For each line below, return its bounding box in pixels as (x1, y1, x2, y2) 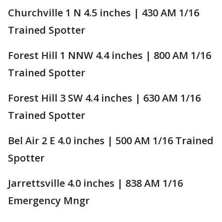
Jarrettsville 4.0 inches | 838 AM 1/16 (8, 176, 183, 190)
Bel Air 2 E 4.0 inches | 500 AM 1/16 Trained (8, 133, 214, 147)
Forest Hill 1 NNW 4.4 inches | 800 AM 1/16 (8, 48, 211, 62)
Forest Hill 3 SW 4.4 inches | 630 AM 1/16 (8, 91, 201, 105)
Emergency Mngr (8, 193, 90, 207)
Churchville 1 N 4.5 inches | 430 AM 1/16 (8, 5, 199, 19)
